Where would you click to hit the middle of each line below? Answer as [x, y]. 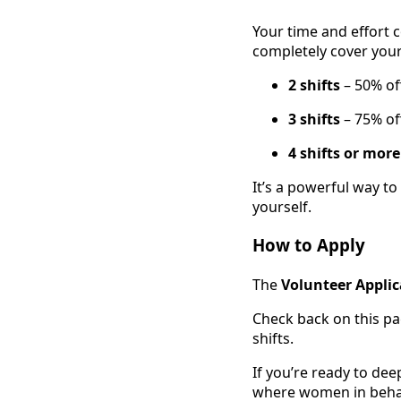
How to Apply [309, 245]
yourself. [282, 206]
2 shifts [316, 85]
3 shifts [316, 119]
